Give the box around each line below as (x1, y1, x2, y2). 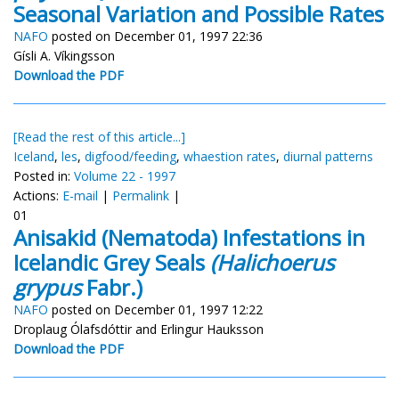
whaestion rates (183, 147, 276, 165)
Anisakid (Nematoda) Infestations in (13, 222, 365, 252)
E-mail (62, 186, 98, 204)
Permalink (112, 186, 169, 204)
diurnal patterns (283, 147, 373, 165)
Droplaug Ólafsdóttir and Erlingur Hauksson (13, 320, 264, 338)
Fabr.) (81, 272, 142, 302)
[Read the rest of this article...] (13, 127, 185, 145)
